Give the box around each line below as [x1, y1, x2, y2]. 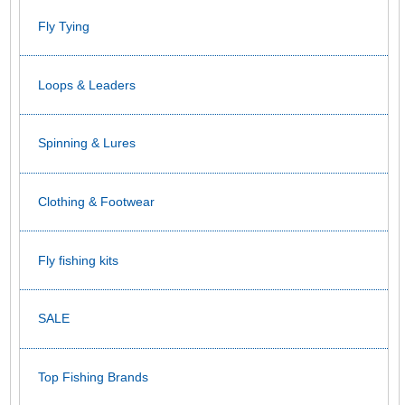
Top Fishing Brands [38, 370, 148, 385]
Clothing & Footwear [38, 193, 155, 209]
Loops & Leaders [38, 77, 136, 92]
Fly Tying [38, 18, 89, 33]
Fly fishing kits [38, 252, 118, 268]
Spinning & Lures [38, 136, 136, 151]
